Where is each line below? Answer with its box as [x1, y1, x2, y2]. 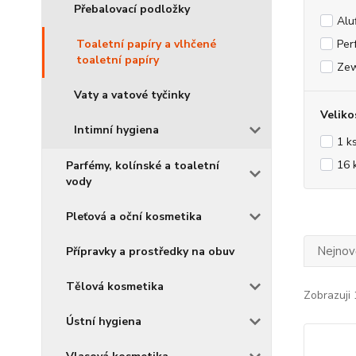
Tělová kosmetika [66, 279, 164, 294]
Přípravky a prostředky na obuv [66, 244, 234, 259]
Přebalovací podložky [74, 2, 190, 17]
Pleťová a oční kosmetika [66, 209, 202, 224]
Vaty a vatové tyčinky [74, 87, 190, 103]
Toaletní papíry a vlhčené [76, 37, 216, 52]
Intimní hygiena [74, 122, 159, 137]
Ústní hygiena [66, 314, 141, 329]
